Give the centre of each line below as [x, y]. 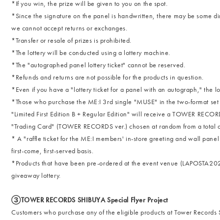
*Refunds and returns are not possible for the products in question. [108, 77]
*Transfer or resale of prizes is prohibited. [71, 40]
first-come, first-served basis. [53, 151]
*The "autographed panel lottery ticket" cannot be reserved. [98, 65]
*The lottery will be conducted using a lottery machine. [91, 53]
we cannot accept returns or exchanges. [69, 28]
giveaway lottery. [36, 175]
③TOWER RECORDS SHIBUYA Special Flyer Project [90, 200]
